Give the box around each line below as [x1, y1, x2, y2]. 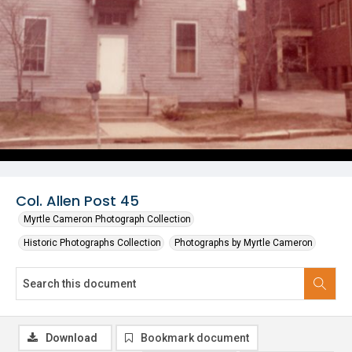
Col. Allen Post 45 [16, 191, 139, 211]
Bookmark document [141, 332, 249, 344]
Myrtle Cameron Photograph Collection [24, 214, 191, 225]
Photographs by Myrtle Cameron [174, 237, 313, 248]
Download [46, 332, 97, 344]
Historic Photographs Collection [24, 237, 161, 248]
